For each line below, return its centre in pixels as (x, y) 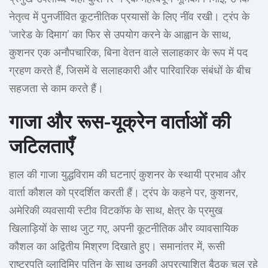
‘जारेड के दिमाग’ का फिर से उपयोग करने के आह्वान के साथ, (120, 35)
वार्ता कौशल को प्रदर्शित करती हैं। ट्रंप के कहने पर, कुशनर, (124, 193)
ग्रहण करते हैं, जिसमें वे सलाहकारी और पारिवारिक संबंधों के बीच (130, 71)
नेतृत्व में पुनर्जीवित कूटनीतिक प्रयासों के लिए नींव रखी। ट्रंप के (129, 17)
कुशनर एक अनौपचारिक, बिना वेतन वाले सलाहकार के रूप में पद (128, 53)
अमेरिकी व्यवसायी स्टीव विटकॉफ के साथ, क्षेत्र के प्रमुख (116, 211)
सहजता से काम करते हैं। (56, 89)
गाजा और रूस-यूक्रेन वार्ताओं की (120, 122)
